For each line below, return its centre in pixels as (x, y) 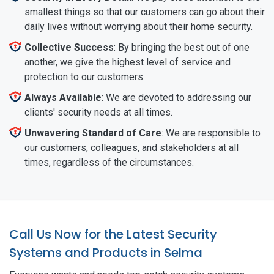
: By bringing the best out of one (182, 47)
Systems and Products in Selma (106, 252)
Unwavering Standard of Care (93, 133)
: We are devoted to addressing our (176, 97)
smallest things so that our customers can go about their (145, 12)
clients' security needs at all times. (98, 112)
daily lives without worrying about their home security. (139, 26)
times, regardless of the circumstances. (109, 162)
